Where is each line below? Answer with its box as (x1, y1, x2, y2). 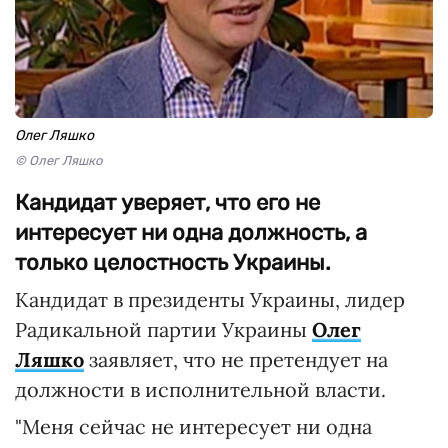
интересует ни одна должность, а (15, 219, 367, 246)
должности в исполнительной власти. (15, 377, 386, 402)
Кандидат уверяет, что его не (15, 189, 320, 216)
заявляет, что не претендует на (84, 347, 388, 372)
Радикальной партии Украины (15, 317, 312, 342)
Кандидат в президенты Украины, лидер (15, 287, 405, 312)
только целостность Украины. (15, 249, 331, 276)
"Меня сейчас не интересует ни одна (15, 414, 372, 439)
